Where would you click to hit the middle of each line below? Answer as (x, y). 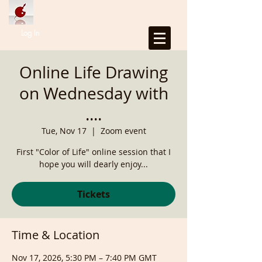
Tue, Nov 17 (64, 131)
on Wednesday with (94, 93)
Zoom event (123, 131)
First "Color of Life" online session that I (94, 152)
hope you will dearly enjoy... (94, 164)
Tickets (94, 194)
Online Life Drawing (94, 72)
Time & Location (56, 235)
